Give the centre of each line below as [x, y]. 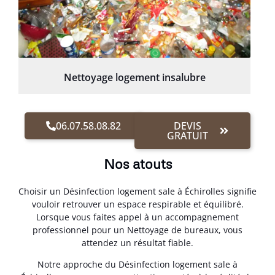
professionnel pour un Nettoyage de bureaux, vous [137, 230]
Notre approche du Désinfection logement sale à [137, 265]
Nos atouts [137, 163]
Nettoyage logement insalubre [134, 77]
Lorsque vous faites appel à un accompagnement [137, 217]
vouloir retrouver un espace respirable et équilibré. [137, 204]
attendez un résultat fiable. [137, 242]
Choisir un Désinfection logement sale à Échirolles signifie [137, 191]
